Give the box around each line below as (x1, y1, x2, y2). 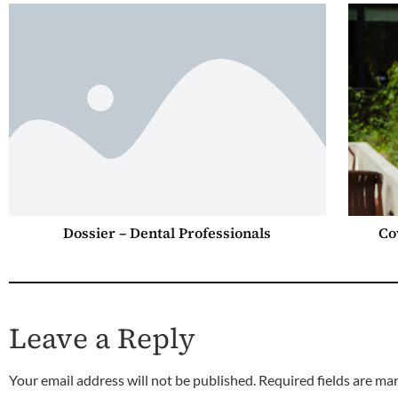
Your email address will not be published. (9, 370, 256, 388)
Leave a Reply (9, 318, 195, 358)
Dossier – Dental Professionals (63, 222, 272, 243)
